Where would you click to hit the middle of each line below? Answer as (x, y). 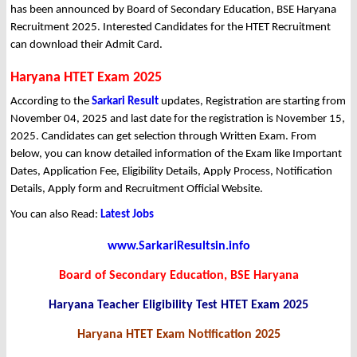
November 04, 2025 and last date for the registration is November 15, (178, 120)
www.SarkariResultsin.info (178, 247)
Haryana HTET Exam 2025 (86, 78)
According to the (51, 102)
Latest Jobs (127, 215)
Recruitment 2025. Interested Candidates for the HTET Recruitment (171, 28)
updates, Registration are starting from (252, 102)
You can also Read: (55, 215)
